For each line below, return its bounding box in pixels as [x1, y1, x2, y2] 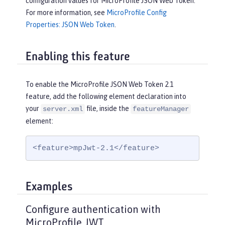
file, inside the [85, 104, 131, 113]
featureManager [133, 105, 189, 114]
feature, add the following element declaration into [26, 92, 186, 101]
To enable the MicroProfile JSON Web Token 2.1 [26, 80, 173, 89]
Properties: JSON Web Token [26, 21, 115, 29]
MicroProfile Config [106, 9, 167, 17]
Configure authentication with [26, 203, 161, 215]
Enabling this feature [26, 51, 130, 63]
